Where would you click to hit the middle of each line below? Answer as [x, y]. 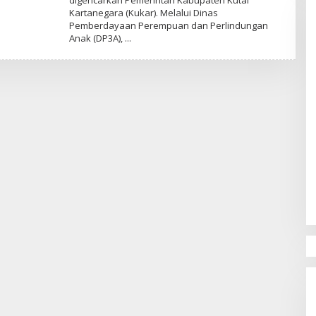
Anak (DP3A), [97, 38]
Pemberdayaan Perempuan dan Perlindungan [168, 25]
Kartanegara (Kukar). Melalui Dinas [143, 13]
